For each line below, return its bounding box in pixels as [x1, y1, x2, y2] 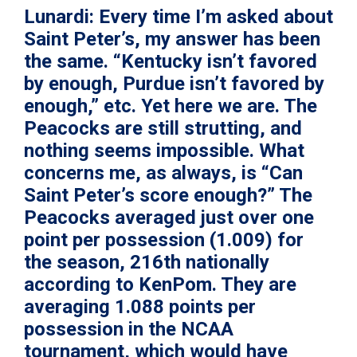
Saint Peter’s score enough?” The [24, 184, 312, 207]
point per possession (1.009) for [24, 229, 304, 252]
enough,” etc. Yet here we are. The [24, 95, 317, 118]
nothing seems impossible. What [24, 139, 304, 163]
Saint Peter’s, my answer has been [24, 28, 320, 51]
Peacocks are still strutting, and [24, 117, 302, 140]
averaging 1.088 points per [24, 296, 256, 319]
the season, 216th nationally [24, 251, 269, 274]
